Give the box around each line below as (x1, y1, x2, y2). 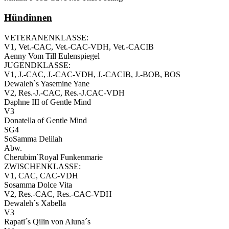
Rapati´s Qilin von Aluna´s (4, 217, 90, 226)
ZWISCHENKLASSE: (4, 162, 81, 171)
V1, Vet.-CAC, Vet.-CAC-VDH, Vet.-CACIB (4, 42, 154, 51)
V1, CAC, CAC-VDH (4, 171, 78, 180)
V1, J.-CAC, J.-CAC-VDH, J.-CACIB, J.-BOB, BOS (4, 70, 180, 79)
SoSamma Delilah (4, 134, 62, 143)
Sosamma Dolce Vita (4, 180, 72, 189)
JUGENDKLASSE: (4, 60, 71, 70)
